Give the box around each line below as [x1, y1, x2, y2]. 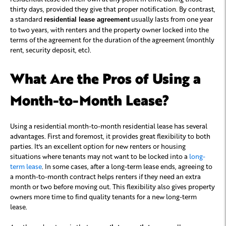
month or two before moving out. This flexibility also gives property [10, 182, 215, 191]
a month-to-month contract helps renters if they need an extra [10, 172, 201, 181]
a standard [10, 14, 44, 23]
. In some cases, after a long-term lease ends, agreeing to [42, 161, 212, 171]
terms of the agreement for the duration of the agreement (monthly [10, 35, 214, 44]
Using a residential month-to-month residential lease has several [10, 121, 207, 130]
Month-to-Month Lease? [10, 90, 169, 108]
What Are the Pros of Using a [10, 68, 201, 87]
